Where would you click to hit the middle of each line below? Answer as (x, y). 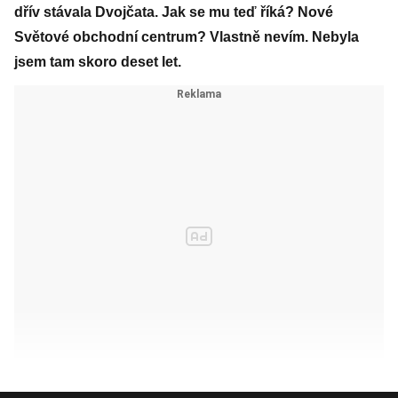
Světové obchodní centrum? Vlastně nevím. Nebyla (187, 37)
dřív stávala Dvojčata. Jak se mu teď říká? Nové (174, 12)
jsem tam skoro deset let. (98, 62)
